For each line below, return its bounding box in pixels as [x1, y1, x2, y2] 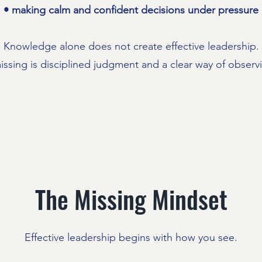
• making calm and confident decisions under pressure [4, 4, 258, 16]
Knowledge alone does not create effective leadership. [3, 40, 259, 53]
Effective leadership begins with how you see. [25, 231, 237, 244]
